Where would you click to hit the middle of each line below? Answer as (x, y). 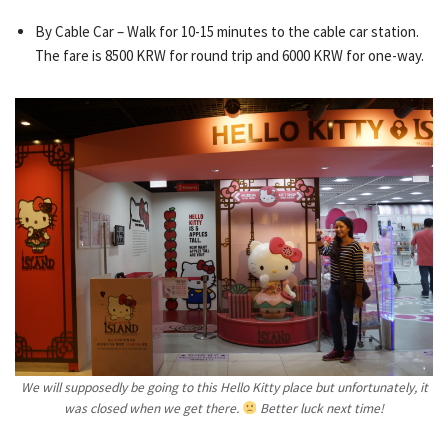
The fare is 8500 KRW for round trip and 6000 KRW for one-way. (229, 55)
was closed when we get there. (152, 408)
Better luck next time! (321, 408)
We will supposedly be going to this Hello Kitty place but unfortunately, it (224, 387)
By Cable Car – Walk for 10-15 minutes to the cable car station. (227, 31)
